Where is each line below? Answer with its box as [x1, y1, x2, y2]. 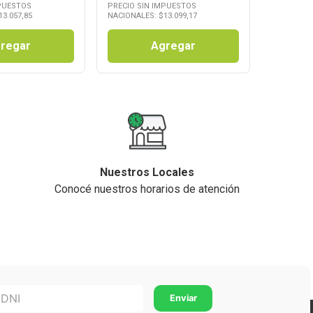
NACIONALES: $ [108, 10, 163, 20]
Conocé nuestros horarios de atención [54, 182, 240, 196]
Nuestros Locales [99, 166, 194, 179]
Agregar [151, 38, 196, 52]
